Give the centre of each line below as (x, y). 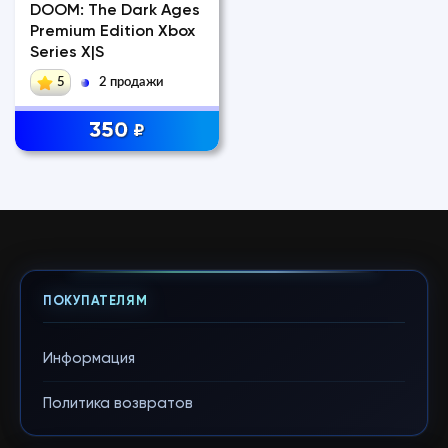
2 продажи (131, 83)
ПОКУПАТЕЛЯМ (95, 302)
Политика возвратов (118, 404)
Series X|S (67, 53)
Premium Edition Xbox (112, 32)
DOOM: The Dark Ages (115, 11)
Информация (89, 359)
